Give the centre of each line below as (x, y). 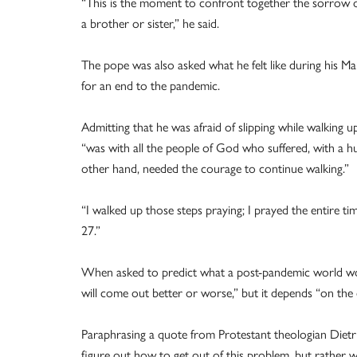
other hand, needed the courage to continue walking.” (215, 169)
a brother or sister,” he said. (150, 24)
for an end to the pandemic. (151, 86)
